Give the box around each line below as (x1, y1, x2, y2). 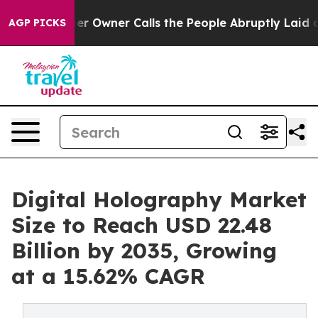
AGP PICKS (9, 16, 66, 29)
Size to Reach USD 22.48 (11, 212, 272, 238)
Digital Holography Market (11, 186, 307, 213)
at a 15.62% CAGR (11, 263, 205, 290)
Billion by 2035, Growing (11, 237, 277, 264)
